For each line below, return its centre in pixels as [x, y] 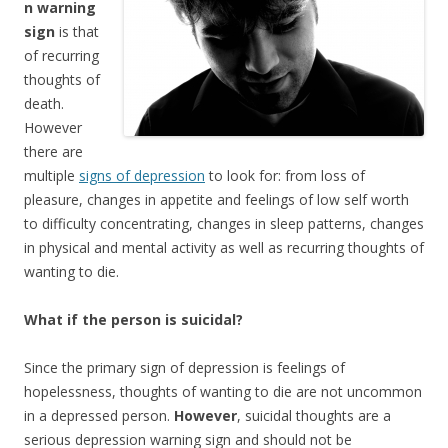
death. [44, 104]
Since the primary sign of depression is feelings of [184, 368]
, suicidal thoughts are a [314, 416]
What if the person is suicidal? [133, 320]
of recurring [61, 56]
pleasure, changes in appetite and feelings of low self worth [216, 200]
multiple [51, 176]
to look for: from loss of [285, 176]
